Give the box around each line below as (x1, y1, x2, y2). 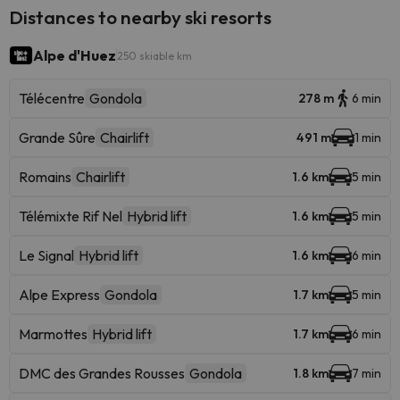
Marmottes (19, 325, 87, 343)
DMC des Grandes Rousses (19, 364, 185, 382)
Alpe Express (19, 286, 100, 304)
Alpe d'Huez (33, 46, 116, 64)
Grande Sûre (19, 129, 96, 146)
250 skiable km (117, 48, 192, 62)
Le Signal (19, 246, 74, 264)
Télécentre (19, 89, 85, 107)
